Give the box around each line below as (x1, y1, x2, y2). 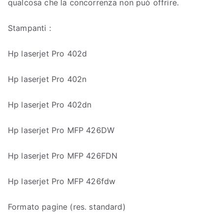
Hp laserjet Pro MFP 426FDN (8, 150, 118, 161)
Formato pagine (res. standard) (8, 201, 126, 212)
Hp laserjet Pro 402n (8, 74, 87, 84)
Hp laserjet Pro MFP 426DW (8, 125, 114, 135)
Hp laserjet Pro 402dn (8, 99, 92, 110)
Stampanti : (8, 23, 51, 33)
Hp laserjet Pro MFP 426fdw (8, 176, 116, 186)
